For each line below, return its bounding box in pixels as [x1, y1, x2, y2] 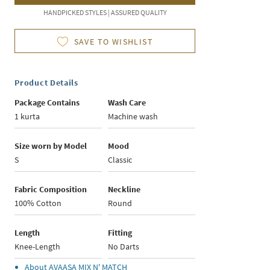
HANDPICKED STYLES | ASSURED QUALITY [43, 8, 167, 17]
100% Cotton [14, 198, 62, 209]
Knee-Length [14, 241, 61, 253]
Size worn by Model [14, 140, 87, 152]
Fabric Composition [14, 184, 87, 195]
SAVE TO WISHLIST [74, 36, 154, 48]
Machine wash [108, 111, 159, 122]
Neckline [108, 184, 141, 195]
